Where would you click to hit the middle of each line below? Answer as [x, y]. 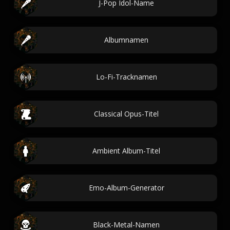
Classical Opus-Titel [126, 114]
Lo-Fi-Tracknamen [126, 77]
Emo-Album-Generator [126, 188]
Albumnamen [126, 40]
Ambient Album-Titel [126, 151]
